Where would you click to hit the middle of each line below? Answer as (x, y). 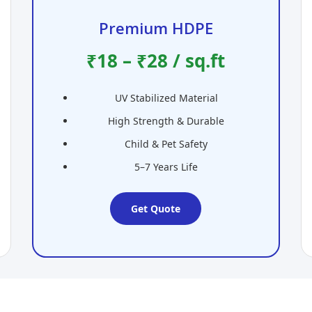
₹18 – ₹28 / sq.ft (156, 61)
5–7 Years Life (166, 167)
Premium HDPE (156, 28)
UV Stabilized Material (166, 98)
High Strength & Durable (166, 121)
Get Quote (156, 209)
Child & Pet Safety (166, 144)
